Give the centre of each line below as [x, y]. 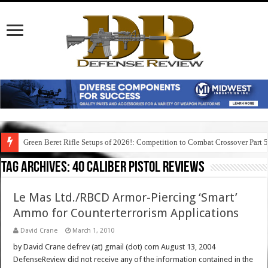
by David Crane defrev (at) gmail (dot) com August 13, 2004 [115, 247]
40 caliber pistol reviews [139, 168]
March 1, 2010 [94, 231]
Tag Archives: [37, 168]
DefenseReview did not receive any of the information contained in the [133, 260]
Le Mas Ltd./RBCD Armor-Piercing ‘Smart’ [126, 198]
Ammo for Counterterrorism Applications [126, 213]
